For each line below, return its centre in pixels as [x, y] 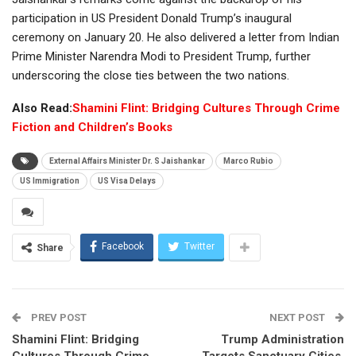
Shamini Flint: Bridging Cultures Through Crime [206, 108]
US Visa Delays [127, 180]
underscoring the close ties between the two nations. [151, 75]
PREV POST [58, 317]
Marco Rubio [248, 161]
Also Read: [42, 108]
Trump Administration [282, 339]
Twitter [199, 246]
